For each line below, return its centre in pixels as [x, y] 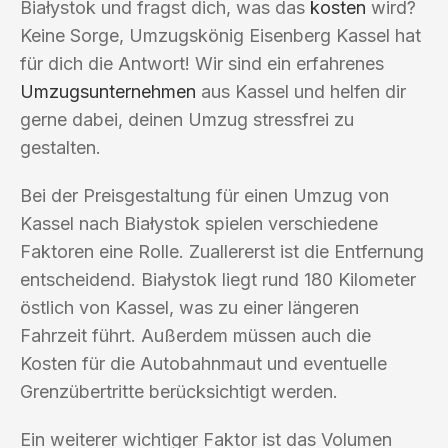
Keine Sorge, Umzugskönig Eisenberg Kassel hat [220, 35]
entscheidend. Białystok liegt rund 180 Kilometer [218, 279]
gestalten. [60, 147]
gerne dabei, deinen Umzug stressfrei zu [187, 119]
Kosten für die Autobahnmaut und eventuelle [203, 363]
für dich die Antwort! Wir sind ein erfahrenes [202, 63]
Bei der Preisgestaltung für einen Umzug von [204, 195]
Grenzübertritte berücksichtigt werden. [179, 391]
